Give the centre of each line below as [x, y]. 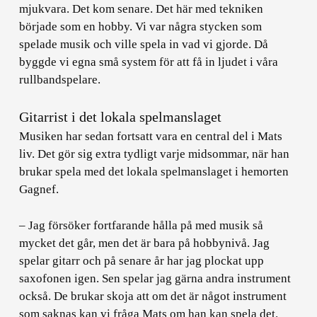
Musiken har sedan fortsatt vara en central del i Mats [151, 136]
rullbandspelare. [60, 79]
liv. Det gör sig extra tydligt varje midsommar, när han [155, 154]
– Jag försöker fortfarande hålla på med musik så [142, 225]
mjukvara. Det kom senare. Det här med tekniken [142, 8]
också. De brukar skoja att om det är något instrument [153, 296]
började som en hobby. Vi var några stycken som [141, 26]
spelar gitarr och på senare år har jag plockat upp [142, 260]
